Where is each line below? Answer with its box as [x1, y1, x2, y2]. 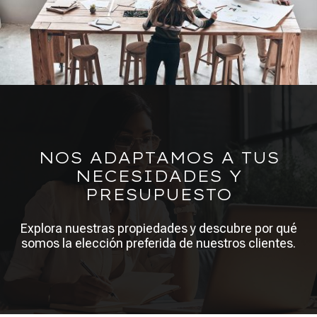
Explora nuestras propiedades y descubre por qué [20, 221, 297, 236]
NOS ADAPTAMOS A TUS [38, 148, 279, 168]
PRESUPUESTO [85, 185, 232, 205]
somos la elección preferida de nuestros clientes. [21, 236, 296, 251]
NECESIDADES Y [75, 166, 242, 187]
